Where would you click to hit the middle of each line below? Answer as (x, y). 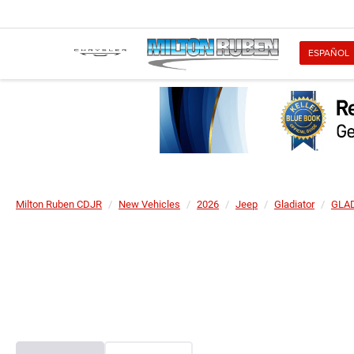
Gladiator (294, 204)
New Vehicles (149, 204)
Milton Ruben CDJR (59, 204)
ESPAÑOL (329, 53)
